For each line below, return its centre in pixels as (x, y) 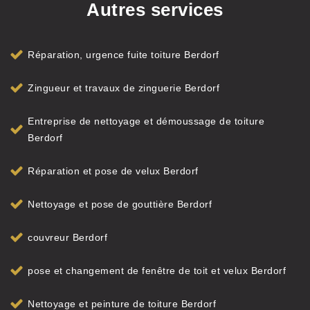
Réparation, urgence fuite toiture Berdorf (124, 55)
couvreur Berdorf (67, 237)
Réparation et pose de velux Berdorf (113, 171)
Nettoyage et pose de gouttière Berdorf (120, 204)
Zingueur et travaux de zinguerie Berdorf (124, 88)
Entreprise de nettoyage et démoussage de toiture (146, 121)
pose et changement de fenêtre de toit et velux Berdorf (157, 271)
